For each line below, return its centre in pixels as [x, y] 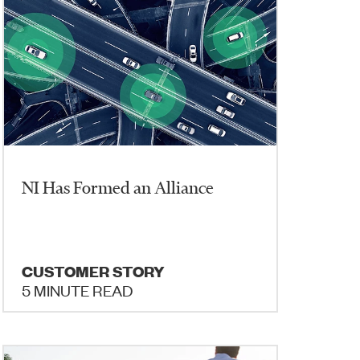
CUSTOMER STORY [94, 271]
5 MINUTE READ [78, 290]
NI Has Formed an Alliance [118, 187]
